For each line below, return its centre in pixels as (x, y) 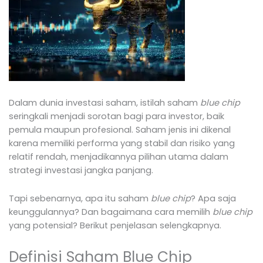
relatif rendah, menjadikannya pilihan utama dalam (119, 156)
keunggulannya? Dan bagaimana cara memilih (111, 212)
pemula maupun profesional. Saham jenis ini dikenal (120, 129)
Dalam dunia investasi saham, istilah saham (104, 102)
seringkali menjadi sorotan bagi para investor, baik (117, 116)
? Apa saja (213, 199)
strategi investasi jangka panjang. (81, 170)
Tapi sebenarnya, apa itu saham (80, 199)
